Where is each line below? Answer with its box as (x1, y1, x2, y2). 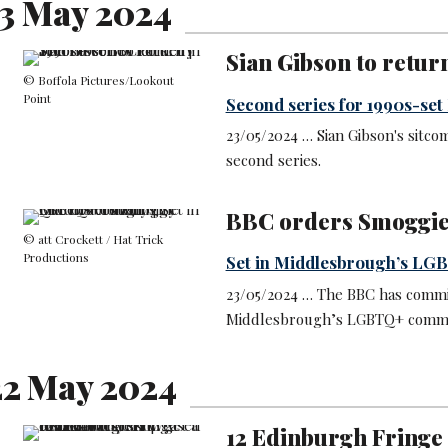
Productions (22, 248, 89, 265)
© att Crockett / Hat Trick (22, 230, 163, 247)
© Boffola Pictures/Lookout (22, 72, 174, 89)
